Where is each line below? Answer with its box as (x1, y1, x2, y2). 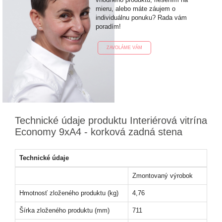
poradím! (95, 23, 121, 30)
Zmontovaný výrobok (132, 172, 193, 179)
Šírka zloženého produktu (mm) (19, 207, 110, 214)
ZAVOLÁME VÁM (106, 45, 142, 51)
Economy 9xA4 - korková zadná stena (15, 126, 182, 137)
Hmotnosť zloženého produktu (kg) (19, 189, 118, 197)
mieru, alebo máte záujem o (95, 5, 175, 12)
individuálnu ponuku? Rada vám (95, 14, 187, 21)
